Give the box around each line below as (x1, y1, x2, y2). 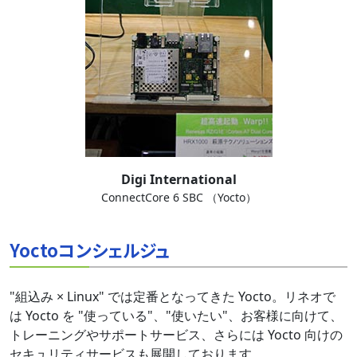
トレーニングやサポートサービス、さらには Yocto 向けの (10, 325, 343, 343)
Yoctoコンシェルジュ (10, 237, 171, 262)
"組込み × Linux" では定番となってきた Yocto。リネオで (10, 287, 335, 305)
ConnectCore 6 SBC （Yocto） (100, 189, 257, 205)
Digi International (120, 170, 237, 188)
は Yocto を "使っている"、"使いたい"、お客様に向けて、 (10, 306, 343, 324)
